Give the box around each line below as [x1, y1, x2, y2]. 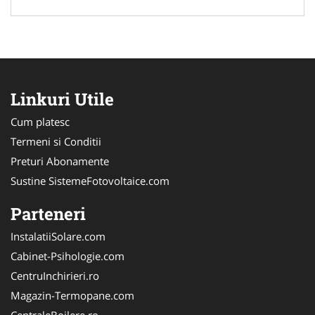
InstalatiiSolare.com [11, 229, 105, 243]
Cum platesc [11, 114, 70, 129]
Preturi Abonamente [11, 153, 109, 168]
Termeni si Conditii [11, 134, 101, 148]
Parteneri [11, 202, 86, 225]
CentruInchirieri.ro [11, 268, 99, 283]
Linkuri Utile [11, 87, 114, 110]
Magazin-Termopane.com [11, 288, 134, 302]
